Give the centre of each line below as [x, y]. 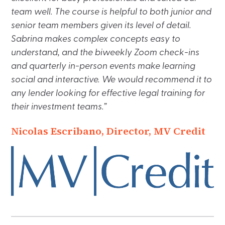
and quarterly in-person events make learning [103, 67]
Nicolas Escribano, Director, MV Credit [108, 131]
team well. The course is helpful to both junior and [111, 13]
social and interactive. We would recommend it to [112, 80]
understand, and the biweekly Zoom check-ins [105, 53]
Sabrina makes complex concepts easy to [96, 40]
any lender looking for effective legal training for [108, 94]
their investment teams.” [59, 107]
